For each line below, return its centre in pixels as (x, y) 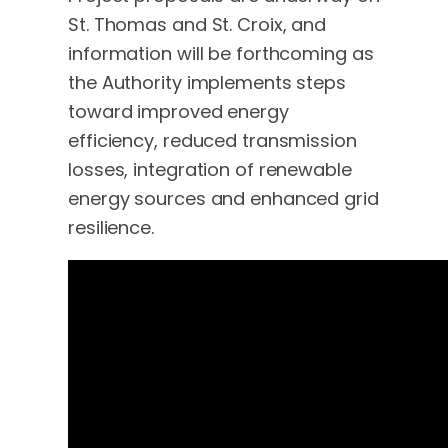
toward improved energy (178, 112)
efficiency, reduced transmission (212, 141)
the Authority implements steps (207, 83)
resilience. (111, 228)
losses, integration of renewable (210, 170)
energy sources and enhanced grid (223, 199)
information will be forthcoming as (221, 54)
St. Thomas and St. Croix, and (197, 25)
